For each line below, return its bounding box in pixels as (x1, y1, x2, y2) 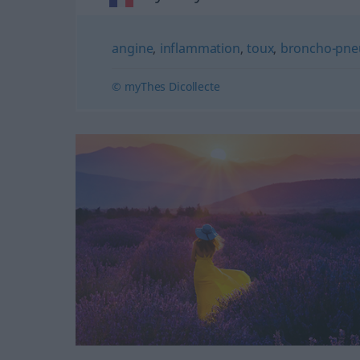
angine (112, 39, 153, 57)
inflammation (159, 39, 240, 57)
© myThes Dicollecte (112, 79, 220, 94)
